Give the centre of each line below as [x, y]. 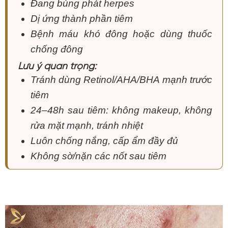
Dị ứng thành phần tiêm [81, 18]
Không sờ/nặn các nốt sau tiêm [98, 156]
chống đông [56, 49]
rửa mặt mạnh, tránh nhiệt [87, 125]
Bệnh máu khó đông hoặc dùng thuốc [121, 34]
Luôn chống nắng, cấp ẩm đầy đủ [104, 140]
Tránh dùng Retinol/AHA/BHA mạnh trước [121, 79]
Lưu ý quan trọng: [57, 64]
